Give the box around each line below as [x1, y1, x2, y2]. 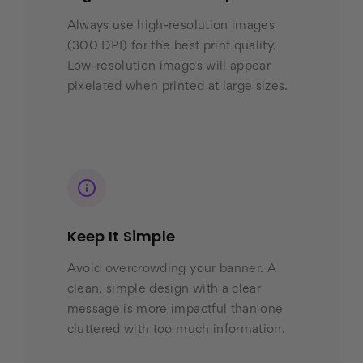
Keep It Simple [66, 226, 175, 247]
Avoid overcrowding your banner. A [66, 263, 277, 275]
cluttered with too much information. [66, 324, 286, 336]
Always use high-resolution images [66, 20, 275, 32]
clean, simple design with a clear [66, 284, 262, 296]
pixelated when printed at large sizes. [66, 81, 288, 93]
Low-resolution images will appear [66, 61, 271, 73]
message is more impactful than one [66, 304, 284, 316]
